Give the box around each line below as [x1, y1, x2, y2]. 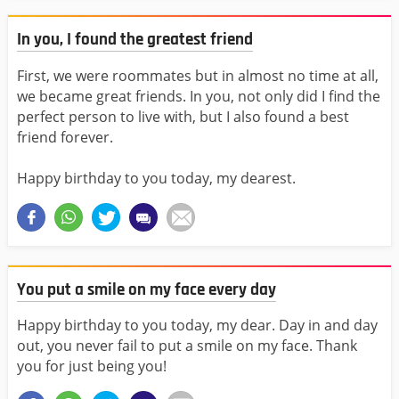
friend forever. [17, 126, 113, 147]
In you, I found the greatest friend [17, 28, 253, 52]
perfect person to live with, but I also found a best [17, 106, 349, 126]
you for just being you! [17, 356, 167, 377]
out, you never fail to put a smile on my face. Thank [17, 336, 357, 356]
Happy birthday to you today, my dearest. [17, 167, 296, 188]
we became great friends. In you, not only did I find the [17, 85, 380, 106]
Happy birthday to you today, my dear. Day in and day [17, 315, 378, 336]
